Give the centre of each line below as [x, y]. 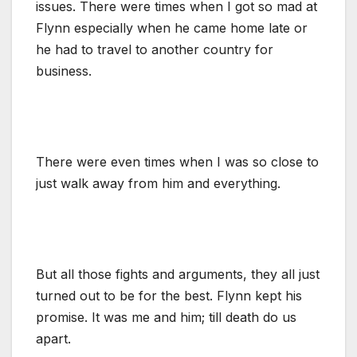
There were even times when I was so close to [177, 161]
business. [64, 71]
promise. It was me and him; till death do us [166, 317]
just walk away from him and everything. [158, 183]
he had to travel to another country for [155, 49]
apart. [53, 338]
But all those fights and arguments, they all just [178, 274]
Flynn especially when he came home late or [172, 27]
